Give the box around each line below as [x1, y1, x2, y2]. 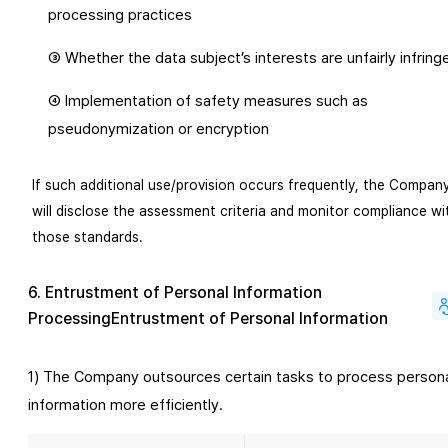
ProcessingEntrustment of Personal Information [28, 309, 388, 328]
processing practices [48, 6, 192, 24]
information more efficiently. [28, 396, 223, 414]
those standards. [32, 229, 143, 245]
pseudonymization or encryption [48, 120, 269, 138]
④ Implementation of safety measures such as [48, 92, 368, 110]
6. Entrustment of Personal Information [28, 283, 322, 302]
